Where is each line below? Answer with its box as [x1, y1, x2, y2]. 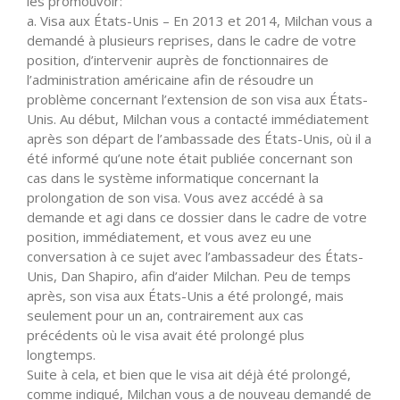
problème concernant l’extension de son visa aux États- [27, 89, 368, 108]
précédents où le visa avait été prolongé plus [27, 325, 304, 344]
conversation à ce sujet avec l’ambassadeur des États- [27, 246, 363, 265]
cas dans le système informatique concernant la [27, 168, 319, 187]
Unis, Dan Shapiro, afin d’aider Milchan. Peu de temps [27, 266, 351, 285]
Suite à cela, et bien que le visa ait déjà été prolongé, [27, 364, 351, 383]
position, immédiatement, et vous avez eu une [27, 227, 312, 246]
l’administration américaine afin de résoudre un [27, 70, 313, 88]
